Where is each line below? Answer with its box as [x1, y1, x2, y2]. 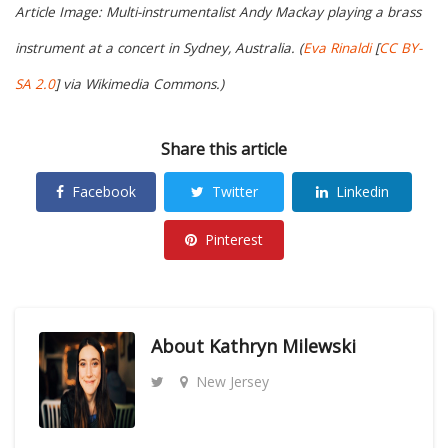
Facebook [72, 182, 136, 202]
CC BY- [379, 38, 422, 57]
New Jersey [196, 372, 269, 392]
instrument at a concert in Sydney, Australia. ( [15, 38, 303, 57]
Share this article [161, 138, 287, 161]
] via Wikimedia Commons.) [55, 74, 224, 93]
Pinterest [205, 230, 263, 250]
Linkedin [335, 182, 389, 202]
